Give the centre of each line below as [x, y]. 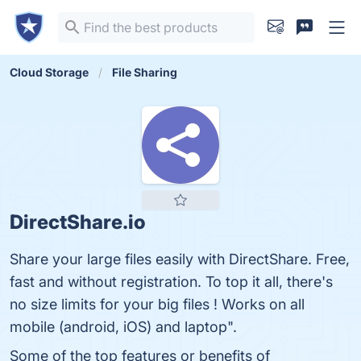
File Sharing [145, 72]
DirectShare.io [78, 222]
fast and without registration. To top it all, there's [171, 282]
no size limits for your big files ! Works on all [157, 304]
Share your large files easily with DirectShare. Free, [180, 259]
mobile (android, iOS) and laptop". [123, 327]
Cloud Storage [49, 72]
